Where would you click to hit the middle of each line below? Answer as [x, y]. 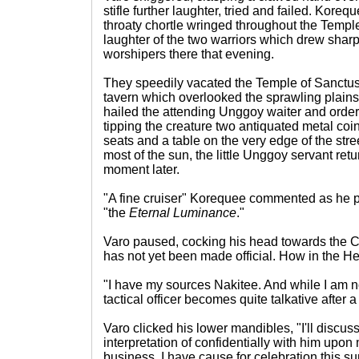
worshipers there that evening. [189, 54]
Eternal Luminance [183, 213]
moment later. [141, 169]
